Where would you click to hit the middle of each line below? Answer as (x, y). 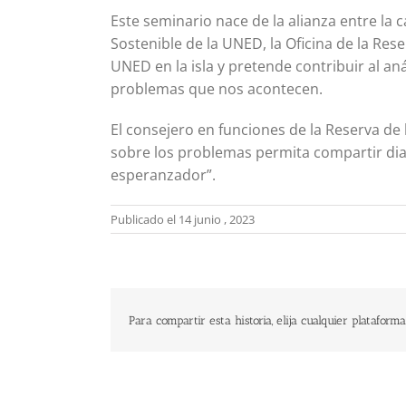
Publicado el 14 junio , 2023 (183, 220)
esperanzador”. (163, 175)
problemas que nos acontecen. (217, 89)
